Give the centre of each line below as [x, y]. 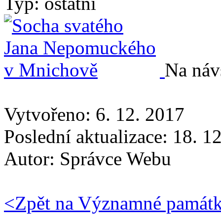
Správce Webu [115, 158]
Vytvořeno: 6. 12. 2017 [94, 114]
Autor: [32, 158]
